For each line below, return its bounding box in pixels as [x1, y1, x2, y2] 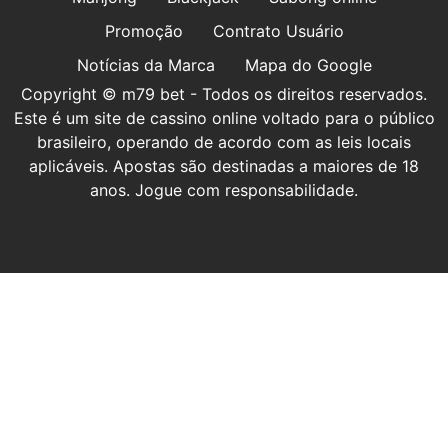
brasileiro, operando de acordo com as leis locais [37, 131, 411, 152]
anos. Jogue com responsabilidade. [90, 179, 358, 200]
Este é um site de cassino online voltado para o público [13, 107, 435, 128]
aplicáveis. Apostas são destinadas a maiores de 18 [29, 155, 419, 176]
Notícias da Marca [76, 54, 215, 75]
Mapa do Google [244, 54, 372, 75]
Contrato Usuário [212, 20, 344, 41]
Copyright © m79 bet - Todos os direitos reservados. [21, 83, 427, 104]
